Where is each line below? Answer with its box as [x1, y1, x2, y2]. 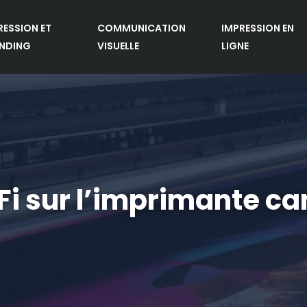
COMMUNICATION [97, 21, 186, 35]
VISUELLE [97, 39, 140, 53]
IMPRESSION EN [221, 21, 295, 35]
